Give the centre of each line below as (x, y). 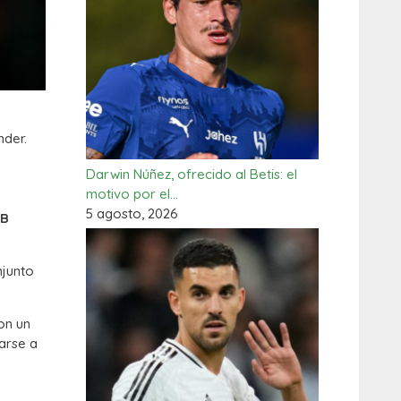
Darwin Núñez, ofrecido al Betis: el (192, 174)
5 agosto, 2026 (132, 213)
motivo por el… (132, 194)
